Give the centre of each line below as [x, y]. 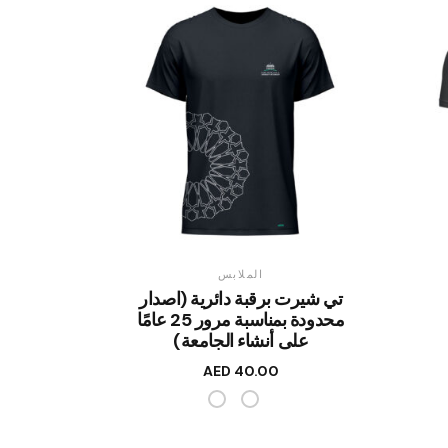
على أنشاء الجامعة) [241, 340]
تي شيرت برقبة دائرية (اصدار [241, 298]
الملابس [240, 273]
